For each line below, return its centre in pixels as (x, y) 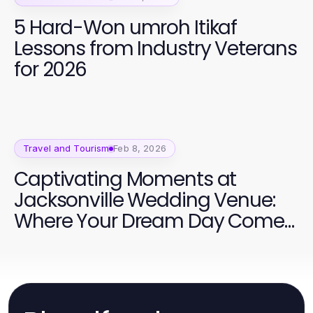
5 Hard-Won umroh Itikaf (126, 27)
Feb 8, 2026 (140, 148)
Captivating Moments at (125, 180)
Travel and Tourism (66, 148)
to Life (40, 242)
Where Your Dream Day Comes (154, 221)
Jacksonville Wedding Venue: (145, 201)
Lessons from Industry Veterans (155, 48)
